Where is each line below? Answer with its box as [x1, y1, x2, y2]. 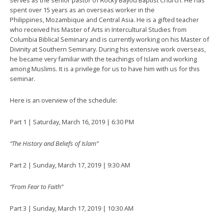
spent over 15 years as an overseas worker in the [10, 5, 155, 14]
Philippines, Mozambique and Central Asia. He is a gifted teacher [10, 15, 199, 24]
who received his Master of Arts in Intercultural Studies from [10, 25, 187, 34]
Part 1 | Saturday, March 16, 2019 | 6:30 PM [10, 117, 134, 126]
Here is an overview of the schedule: [10, 96, 117, 105]
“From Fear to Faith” [10, 182, 63, 191]
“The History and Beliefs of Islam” [10, 139, 98, 148]
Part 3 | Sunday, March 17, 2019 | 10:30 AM [10, 204, 134, 213]
